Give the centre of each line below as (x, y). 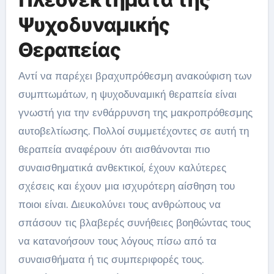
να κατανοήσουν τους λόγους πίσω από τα (117, 241)
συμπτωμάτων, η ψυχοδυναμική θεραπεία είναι (127, 94)
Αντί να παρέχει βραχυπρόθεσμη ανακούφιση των (135, 76)
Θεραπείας (69, 50)
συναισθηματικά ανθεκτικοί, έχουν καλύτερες (122, 167)
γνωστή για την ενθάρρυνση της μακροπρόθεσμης (135, 112)
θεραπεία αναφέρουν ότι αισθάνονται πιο (114, 149)
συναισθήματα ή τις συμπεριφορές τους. (111, 259)
